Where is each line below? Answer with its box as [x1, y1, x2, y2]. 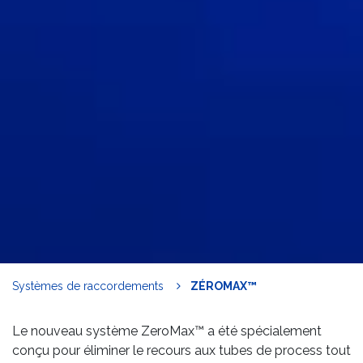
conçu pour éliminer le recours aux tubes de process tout [12, 342, 351, 358]
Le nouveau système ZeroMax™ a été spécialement [12, 322, 322, 339]
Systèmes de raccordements [12, 279, 164, 293]
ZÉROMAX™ [190, 279, 257, 293]
